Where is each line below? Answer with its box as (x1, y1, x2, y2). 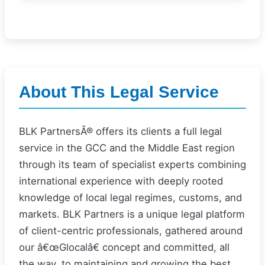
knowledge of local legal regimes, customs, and (19, 192, 242, 203)
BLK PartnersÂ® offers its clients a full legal (19, 125, 222, 137)
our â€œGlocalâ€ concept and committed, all (19, 241, 230, 253)
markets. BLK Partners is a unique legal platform (19, 208, 245, 220)
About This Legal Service (19, 83, 219, 101)
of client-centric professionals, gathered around (19, 225, 243, 237)
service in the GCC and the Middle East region (19, 142, 235, 154)
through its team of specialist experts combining (19, 159, 246, 170)
